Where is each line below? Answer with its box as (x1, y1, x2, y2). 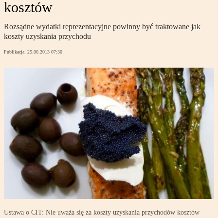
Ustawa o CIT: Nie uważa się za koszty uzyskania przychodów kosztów (4, 209, 200, 217)
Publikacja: (4, 49, 27, 55)
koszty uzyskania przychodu (4, 32, 91, 41)
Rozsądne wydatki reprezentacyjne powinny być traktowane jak (4, 22, 200, 31)
